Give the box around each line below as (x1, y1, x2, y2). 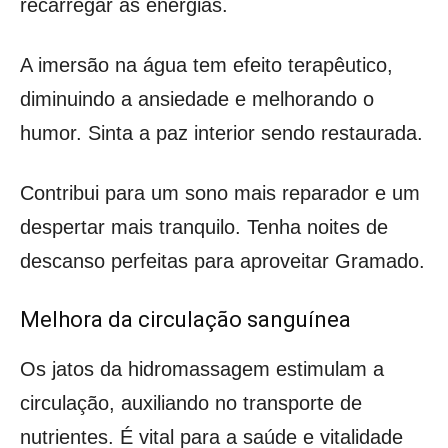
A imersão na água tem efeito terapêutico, (20, 53, 393, 76)
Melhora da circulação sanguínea (20, 306, 351, 332)
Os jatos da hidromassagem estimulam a (20, 357, 384, 380)
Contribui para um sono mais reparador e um (20, 181, 420, 204)
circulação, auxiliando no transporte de (20, 391, 362, 414)
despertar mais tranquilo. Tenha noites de (20, 215, 388, 238)
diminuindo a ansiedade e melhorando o (20, 87, 374, 110)
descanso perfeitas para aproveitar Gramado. (20, 249, 425, 272)
